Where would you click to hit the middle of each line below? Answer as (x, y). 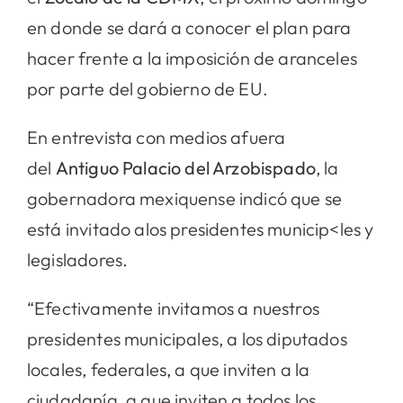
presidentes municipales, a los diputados (187, 338)
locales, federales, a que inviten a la (168, 369)
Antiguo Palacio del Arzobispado (185, 167)
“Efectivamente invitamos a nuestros (173, 308)
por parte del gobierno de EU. (147, 88)
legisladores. (77, 259)
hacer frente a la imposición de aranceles (192, 58)
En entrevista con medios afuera (156, 137)
